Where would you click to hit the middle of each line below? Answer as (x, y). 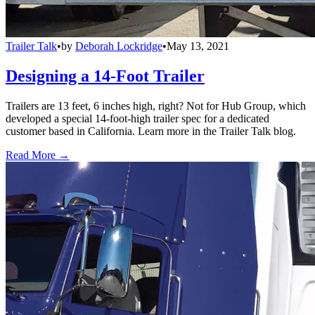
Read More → (38, 155)
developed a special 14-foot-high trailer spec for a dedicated (137, 118)
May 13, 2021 (198, 46)
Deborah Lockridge (119, 46)
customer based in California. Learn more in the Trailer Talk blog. (151, 131)
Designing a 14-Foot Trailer (105, 76)
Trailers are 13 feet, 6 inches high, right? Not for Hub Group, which (156, 105)
